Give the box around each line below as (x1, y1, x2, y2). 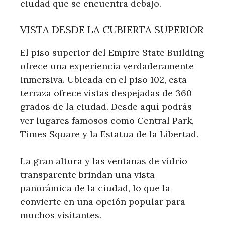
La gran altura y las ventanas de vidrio (20, 155, 187, 167)
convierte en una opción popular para (20, 195, 185, 207)
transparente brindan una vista (20, 168, 155, 180)
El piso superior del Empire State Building (20, 46, 204, 58)
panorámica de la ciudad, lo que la (20, 182, 170, 194)
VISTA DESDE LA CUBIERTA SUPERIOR (20, 23, 203, 36)
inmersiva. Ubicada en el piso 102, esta (20, 73, 187, 85)
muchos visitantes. (20, 209, 101, 221)
